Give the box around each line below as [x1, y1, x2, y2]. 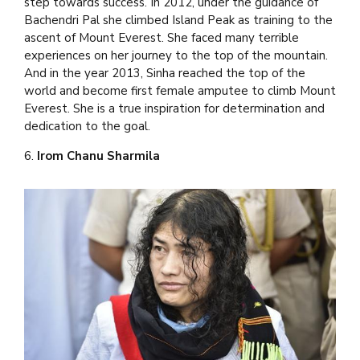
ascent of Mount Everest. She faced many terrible [24, 30, 299, 47]
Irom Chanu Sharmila [37, 148, 160, 165]
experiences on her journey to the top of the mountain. [24, 47, 328, 64]
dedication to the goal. [24, 118, 150, 135]
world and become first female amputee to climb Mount [24, 83, 336, 100]
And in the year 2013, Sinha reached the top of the [24, 65, 305, 82]
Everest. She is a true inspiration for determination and [24, 100, 325, 117]
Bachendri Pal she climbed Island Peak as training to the [24, 12, 333, 29]
